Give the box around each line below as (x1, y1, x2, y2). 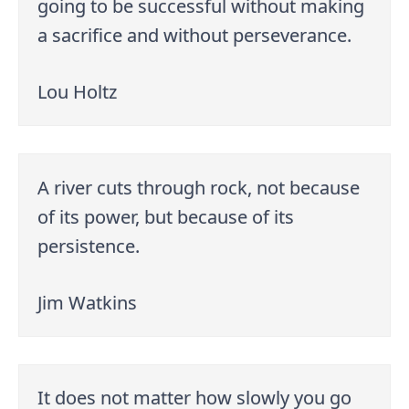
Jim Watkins (37, 289, 138, 315)
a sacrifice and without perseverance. (37, 22, 352, 47)
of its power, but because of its (37, 204, 295, 229)
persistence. (37, 233, 141, 258)
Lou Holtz (37, 79, 118, 104)
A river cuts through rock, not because (37, 174, 361, 200)
